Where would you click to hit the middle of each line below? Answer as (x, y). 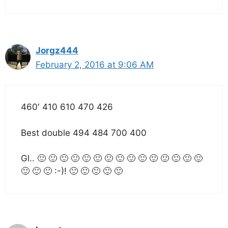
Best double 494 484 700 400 (84, 133)
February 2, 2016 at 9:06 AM (95, 64)
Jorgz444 (57, 50)
